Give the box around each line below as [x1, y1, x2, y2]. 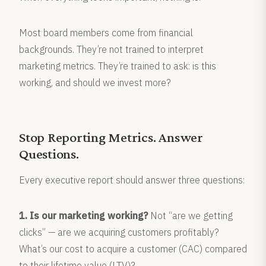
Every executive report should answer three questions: [19, 174, 245, 186]
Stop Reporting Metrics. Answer [19, 129, 203, 145]
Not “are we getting [148, 210, 233, 221]
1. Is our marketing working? [19, 210, 148, 221]
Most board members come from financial [19, 27, 193, 39]
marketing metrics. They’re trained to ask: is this [19, 60, 216, 72]
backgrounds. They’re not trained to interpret [19, 43, 204, 55]
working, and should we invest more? [19, 77, 171, 88]
